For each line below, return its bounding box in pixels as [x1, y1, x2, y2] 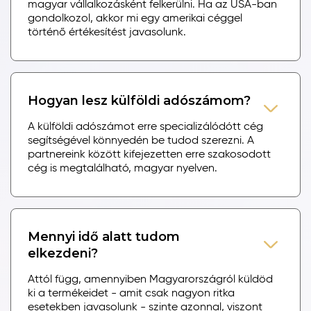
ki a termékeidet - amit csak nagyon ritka [28, 287, 235, 299]
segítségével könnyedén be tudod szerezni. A [28, 135, 254, 146]
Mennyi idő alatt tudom [28, 228, 180, 244]
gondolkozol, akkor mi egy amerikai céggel [28, 12, 242, 24]
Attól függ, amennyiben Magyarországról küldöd [28, 274, 273, 285]
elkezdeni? [28, 245, 98, 261]
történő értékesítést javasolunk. [28, 26, 186, 38]
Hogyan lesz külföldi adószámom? [28, 92, 251, 108]
